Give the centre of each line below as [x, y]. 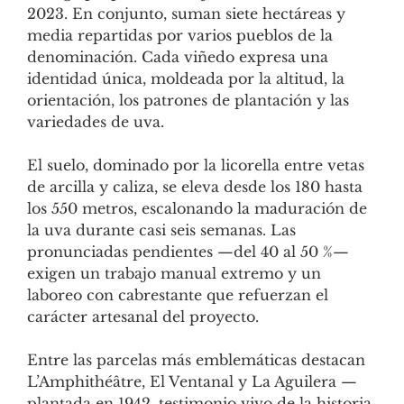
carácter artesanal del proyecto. [143, 316]
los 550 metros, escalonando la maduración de [197, 208]
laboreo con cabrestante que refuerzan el [178, 294]
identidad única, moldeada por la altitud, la [186, 78]
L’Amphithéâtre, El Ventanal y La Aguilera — [192, 381]
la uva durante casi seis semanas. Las [161, 230]
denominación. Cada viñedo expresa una [178, 56]
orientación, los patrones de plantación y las [188, 100]
